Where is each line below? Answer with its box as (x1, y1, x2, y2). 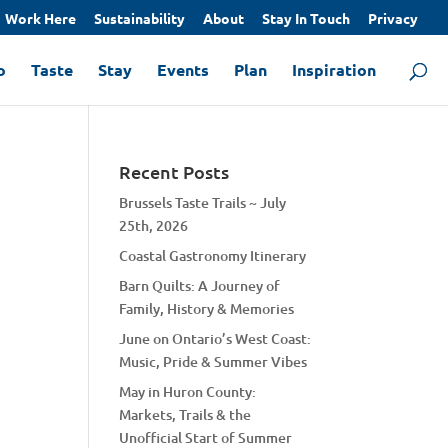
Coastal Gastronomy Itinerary (119, 246, 307, 265)
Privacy (368, 8, 418, 27)
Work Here (5, 8, 76, 27)
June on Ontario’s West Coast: (119, 329, 312, 348)
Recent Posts (119, 160, 230, 183)
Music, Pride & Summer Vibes (119, 352, 308, 371)
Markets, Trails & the (119, 405, 252, 424)
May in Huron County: (119, 382, 257, 401)
